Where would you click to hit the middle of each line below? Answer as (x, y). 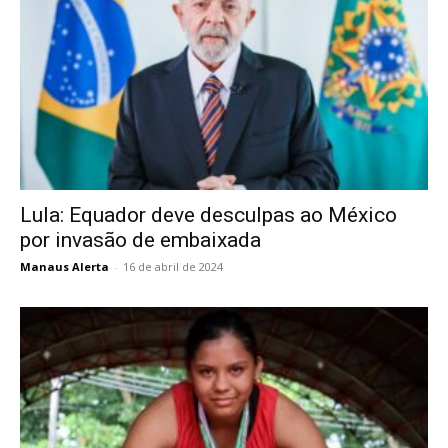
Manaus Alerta (64, 266)
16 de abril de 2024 (173, 266)
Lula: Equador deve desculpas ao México (208, 215)
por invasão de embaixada (140, 240)
